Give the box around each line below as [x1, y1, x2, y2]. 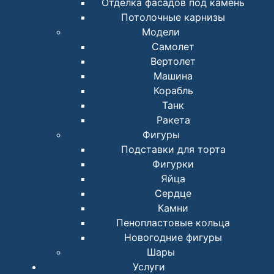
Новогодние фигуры [124, 231, 222, 244]
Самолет [152, 40, 194, 53]
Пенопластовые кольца [116, 217, 230, 229]
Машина [154, 70, 193, 83]
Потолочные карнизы [121, 11, 225, 24]
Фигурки [152, 158, 194, 171]
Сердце [155, 187, 191, 200]
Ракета [156, 114, 190, 127]
